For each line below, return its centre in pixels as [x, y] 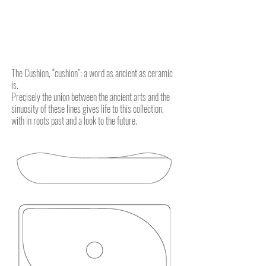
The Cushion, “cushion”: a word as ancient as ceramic [92, 73]
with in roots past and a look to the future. [74, 121]
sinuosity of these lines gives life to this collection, [88, 109]
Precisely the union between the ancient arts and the [91, 97]
